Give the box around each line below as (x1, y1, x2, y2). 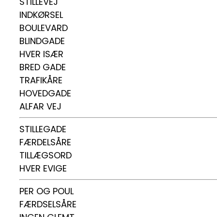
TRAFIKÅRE (19, 74, 62, 86)
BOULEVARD (19, 22, 68, 34)
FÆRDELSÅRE (19, 136, 71, 148)
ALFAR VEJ (19, 100, 62, 112)
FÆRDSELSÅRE (19, 198, 77, 210)
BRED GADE (19, 61, 66, 73)
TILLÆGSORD (19, 149, 72, 161)
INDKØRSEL (19, 9, 63, 21)
